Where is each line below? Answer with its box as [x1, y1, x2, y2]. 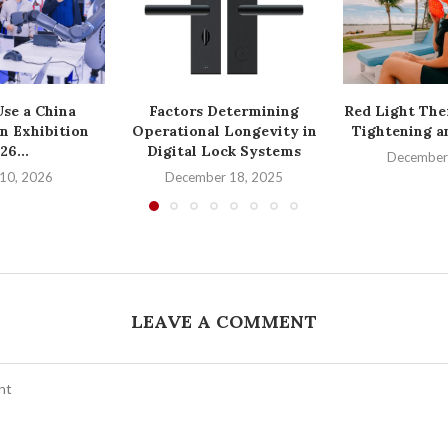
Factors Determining [149, 102, 300, 121]
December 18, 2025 [165, 169, 284, 186]
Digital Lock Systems [147, 142, 302, 161]
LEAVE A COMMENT [130, 310, 317, 333]
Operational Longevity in [131, 122, 317, 141]
